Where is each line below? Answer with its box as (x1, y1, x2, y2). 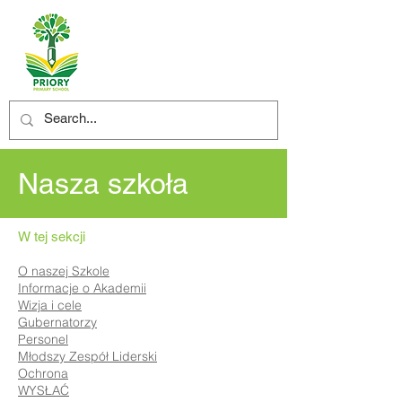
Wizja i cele (18, 297, 82, 313)
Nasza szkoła (18, 167, 188, 200)
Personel (18, 331, 68, 347)
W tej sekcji (18, 229, 85, 244)
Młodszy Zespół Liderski (18, 348, 157, 364)
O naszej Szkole (18, 263, 109, 279)
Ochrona (18, 365, 68, 381)
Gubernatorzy (18, 314, 97, 330)
